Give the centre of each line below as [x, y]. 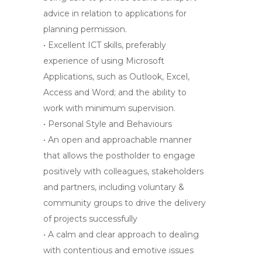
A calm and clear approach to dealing [123, 235]
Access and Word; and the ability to [115, 92]
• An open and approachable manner [118, 140]
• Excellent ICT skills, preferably [105, 45]
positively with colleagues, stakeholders [123, 171]
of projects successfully [90, 219]
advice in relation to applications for [115, 13]
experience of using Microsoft [104, 61]
